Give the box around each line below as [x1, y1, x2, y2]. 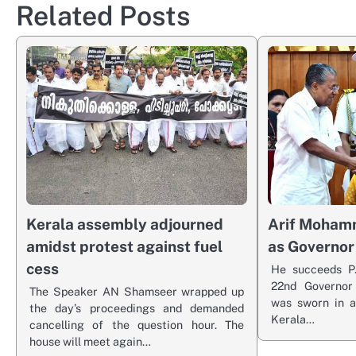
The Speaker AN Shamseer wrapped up [29, 284, 245, 298]
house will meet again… [29, 334, 151, 348]
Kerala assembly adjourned [26, 215, 223, 233]
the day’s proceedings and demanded [29, 300, 245, 315]
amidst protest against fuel [26, 237, 222, 255]
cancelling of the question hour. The [29, 317, 245, 331]
